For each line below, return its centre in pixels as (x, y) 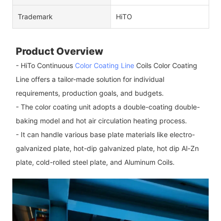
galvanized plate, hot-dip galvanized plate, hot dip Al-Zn (107, 148)
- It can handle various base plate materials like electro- (105, 134)
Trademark (35, 16)
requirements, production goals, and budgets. (90, 93)
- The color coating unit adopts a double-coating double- (108, 107)
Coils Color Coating (166, 65)
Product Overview (59, 51)
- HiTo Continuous (45, 65)
